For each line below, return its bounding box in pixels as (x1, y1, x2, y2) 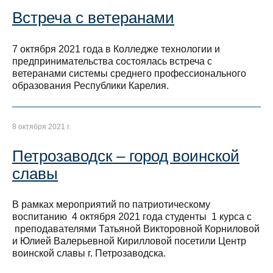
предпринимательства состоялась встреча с (12, 55, 212, 66)
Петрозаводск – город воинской (12, 146, 239, 165)
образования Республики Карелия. (12, 80, 169, 91)
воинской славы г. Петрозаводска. (12, 248, 166, 259)
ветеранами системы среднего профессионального (12, 68, 246, 79)
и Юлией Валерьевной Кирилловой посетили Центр (12, 236, 246, 247)
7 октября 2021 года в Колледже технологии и (12, 43, 220, 54)
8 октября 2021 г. (12, 122, 71, 131)
